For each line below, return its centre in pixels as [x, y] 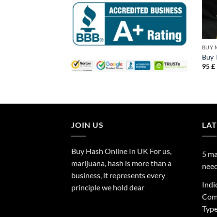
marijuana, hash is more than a [121, 163]
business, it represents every [118, 175]
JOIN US [87, 124]
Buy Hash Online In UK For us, [121, 151]
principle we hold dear [108, 187]
